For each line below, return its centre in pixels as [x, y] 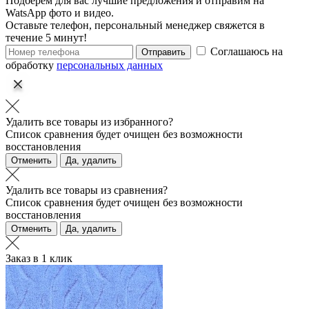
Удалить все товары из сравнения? [87, 190]
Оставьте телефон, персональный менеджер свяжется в [135, 25]
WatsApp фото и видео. [60, 12]
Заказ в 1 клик [39, 258]
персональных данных [110, 65]
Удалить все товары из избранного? [89, 121]
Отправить [163, 52]
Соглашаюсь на [247, 51]
